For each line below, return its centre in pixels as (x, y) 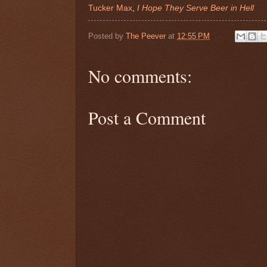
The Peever (146, 36)
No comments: (140, 76)
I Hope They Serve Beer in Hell (195, 8)
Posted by (107, 36)
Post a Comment (147, 118)
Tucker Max (110, 8)
